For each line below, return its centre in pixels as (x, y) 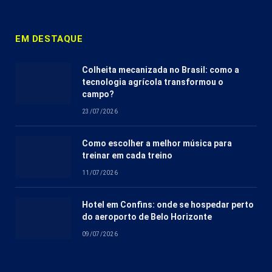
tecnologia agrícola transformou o (153, 82)
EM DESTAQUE (49, 39)
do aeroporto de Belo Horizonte (147, 217)
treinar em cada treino (127, 156)
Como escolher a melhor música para (157, 144)
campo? (98, 94)
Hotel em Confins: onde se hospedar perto (168, 205)
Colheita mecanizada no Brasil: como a (161, 70)
